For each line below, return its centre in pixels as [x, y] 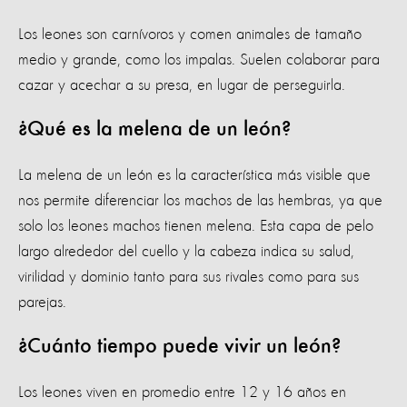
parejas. [42, 303]
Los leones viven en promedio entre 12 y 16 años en [182, 393]
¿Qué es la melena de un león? [154, 130]
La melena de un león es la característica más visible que [194, 176]
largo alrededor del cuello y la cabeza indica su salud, [186, 252]
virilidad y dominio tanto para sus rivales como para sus [189, 278]
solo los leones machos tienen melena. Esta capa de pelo [196, 227]
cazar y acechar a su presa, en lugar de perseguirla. [182, 86]
